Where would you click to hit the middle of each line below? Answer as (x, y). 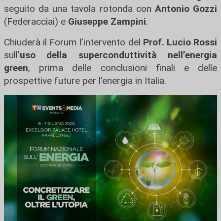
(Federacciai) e (36, 22)
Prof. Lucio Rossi (180, 42)
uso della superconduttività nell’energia (118, 55)
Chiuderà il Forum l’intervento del (74, 42)
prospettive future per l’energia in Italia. (85, 81)
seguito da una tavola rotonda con (79, 9)
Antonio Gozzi (186, 9)
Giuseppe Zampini (107, 22)
